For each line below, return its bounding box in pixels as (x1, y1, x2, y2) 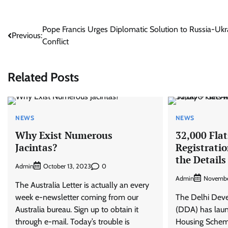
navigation (7, 43, 62, 58)
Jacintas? (15, 140, 57, 154)
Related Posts (8, 69, 79, 84)
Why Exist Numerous (15, 128, 112, 141)
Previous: (12, 31, 42, 40)
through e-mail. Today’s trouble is (15, 217, 130, 227)
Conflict (42, 37, 69, 46)
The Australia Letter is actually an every (15, 180, 149, 190)
